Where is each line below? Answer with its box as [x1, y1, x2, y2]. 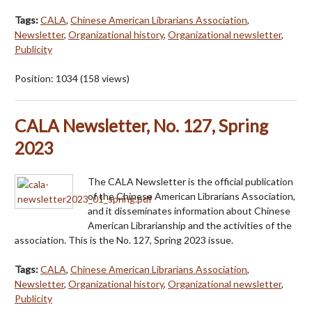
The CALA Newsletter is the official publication [88, 175, 293, 187]
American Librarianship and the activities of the [88, 219, 292, 231]
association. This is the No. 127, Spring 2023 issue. [15, 233, 233, 246]
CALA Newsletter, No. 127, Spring [15, 115, 268, 136]
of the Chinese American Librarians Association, [88, 189, 295, 202]
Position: [15, 72, 56, 84]
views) [100, 72, 130, 84]
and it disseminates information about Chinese [88, 204, 290, 217]
